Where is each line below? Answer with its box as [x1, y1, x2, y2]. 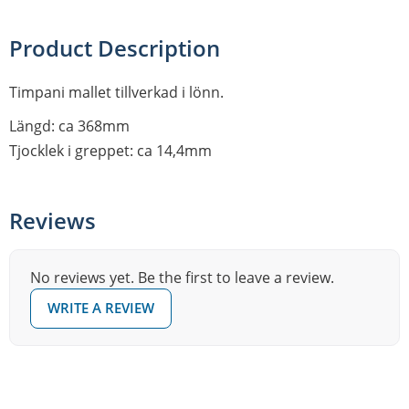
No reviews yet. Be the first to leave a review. [30, 267, 334, 288]
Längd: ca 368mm [9, 115, 130, 136]
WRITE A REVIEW [47, 299, 154, 318]
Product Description [9, 33, 220, 64]
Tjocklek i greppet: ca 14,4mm [9, 140, 212, 161]
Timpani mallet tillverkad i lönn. [9, 82, 224, 103]
